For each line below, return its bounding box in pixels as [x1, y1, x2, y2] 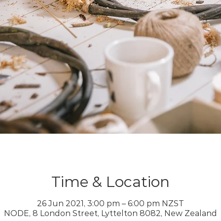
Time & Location [51, 173, 170, 191]
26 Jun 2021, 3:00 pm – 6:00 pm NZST [37, 199, 184, 209]
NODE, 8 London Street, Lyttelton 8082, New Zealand [4, 209, 217, 219]
